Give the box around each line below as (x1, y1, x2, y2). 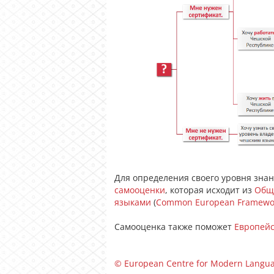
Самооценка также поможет (114, 220, 234, 232)
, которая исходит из (165, 183, 254, 196)
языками (114, 196, 151, 208)
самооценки (114, 183, 165, 196)
